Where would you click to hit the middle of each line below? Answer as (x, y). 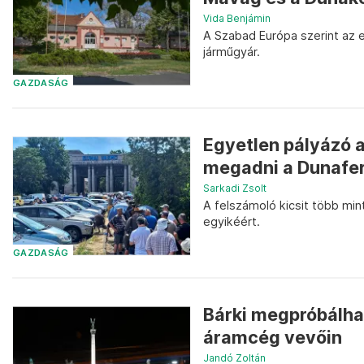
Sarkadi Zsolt (235, 188)
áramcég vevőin (273, 337)
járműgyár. (232, 52)
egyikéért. (232, 222)
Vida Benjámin (237, 19)
